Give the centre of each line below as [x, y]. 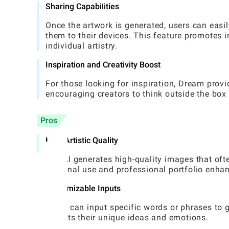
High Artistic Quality [82, 141]
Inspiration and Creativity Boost [103, 65]
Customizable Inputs [83, 189]
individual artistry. [82, 46]
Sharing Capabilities [82, 7]
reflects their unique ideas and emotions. [127, 218]
